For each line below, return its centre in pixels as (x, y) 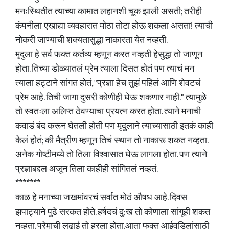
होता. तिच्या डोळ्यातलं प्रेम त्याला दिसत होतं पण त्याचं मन (105, 69)
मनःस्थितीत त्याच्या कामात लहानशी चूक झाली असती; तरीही (109, 12)
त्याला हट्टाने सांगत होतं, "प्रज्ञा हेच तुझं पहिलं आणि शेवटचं (108, 83)
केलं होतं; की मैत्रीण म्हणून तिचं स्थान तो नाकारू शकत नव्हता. (111, 141)
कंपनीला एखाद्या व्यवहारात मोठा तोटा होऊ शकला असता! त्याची (114, 26)
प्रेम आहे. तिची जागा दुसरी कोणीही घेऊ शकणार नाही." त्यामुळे (111, 98)
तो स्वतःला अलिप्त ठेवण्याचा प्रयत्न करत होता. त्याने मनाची (108, 112)
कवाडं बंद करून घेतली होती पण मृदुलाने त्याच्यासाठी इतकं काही (114, 126)
